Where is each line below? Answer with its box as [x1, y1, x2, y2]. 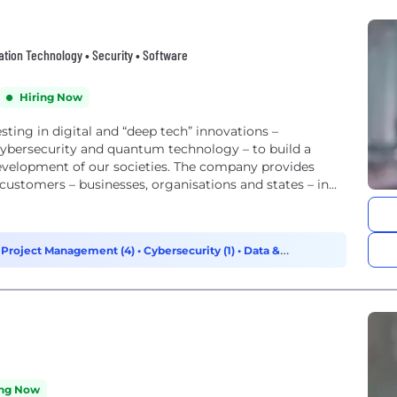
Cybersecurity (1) [144, 244, 237, 257]
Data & [244, 244, 280, 257]
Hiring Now [19, 90, 82, 104]
